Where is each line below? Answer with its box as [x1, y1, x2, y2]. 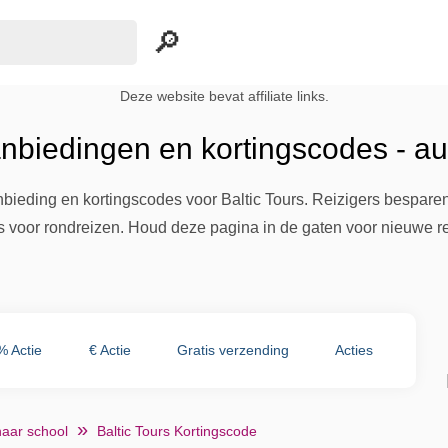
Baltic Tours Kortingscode [97, 423, 257, 439]
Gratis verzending [176, 342, 289, 358]
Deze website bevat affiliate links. [119, 89, 329, 104]
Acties [334, 342, 373, 358]
